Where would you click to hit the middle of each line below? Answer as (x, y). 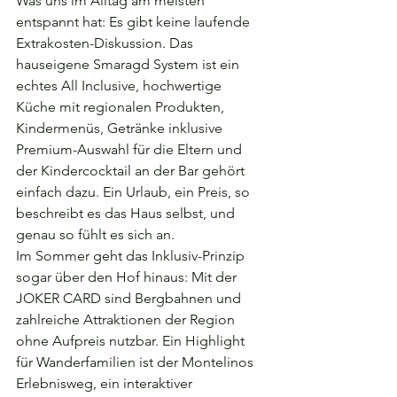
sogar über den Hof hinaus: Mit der (128, 277)
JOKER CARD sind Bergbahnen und (130, 298)
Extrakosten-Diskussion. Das (106, 43)
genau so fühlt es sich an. (95, 234)
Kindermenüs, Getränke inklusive (121, 128)
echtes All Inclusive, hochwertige (121, 86)
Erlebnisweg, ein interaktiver (106, 383)
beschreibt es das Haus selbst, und (127, 213)
